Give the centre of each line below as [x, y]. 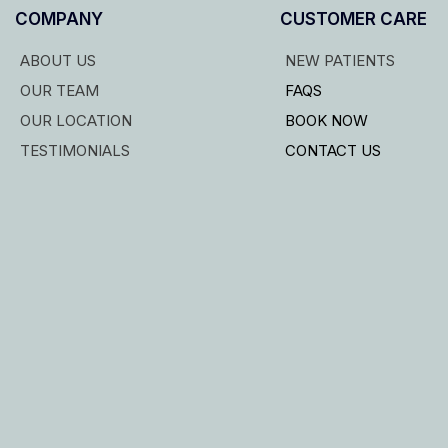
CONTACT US [332, 150]
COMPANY [59, 18]
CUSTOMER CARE [353, 18]
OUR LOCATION [76, 120]
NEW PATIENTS [339, 60]
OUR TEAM [59, 90]
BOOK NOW [326, 120]
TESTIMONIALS [75, 150]
